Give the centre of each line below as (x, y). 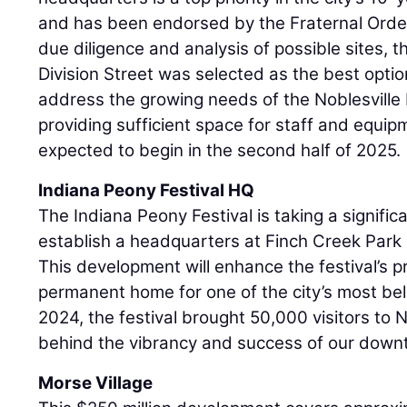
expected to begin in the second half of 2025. (220, 150)
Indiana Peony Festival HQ (147, 190)
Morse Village (96, 382)
